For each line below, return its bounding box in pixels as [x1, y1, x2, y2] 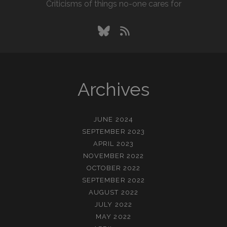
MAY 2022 [96, 212, 131, 220]
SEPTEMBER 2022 [82, 176, 145, 184]
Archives [78, 78, 149, 100]
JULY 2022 [95, 200, 132, 208]
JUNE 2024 [94, 115, 133, 123]
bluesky [109, 24, 149, 37]
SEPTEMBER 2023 [82, 127, 145, 135]
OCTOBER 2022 [86, 164, 141, 172]
